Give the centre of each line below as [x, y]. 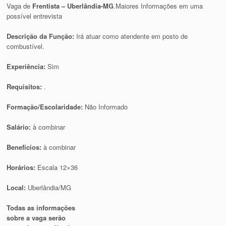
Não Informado [106, 106]
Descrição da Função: [42, 36]
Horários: [22, 167]
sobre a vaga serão [36, 217]
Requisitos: [25, 86]
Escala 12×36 [58, 167]
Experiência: [27, 66]
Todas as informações [41, 207]
